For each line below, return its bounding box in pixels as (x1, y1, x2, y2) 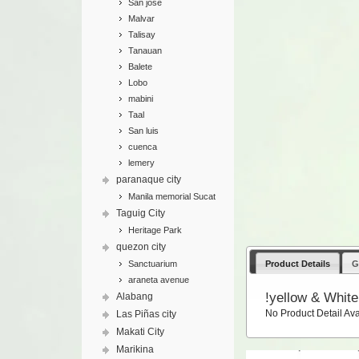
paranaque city (116, 174, 181, 185)
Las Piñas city (116, 309, 176, 320)
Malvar (128, 14, 155, 23)
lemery (128, 158, 155, 167)
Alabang (116, 291, 153, 302)
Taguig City (116, 208, 165, 219)
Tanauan (128, 46, 162, 55)
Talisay (128, 30, 155, 39)
